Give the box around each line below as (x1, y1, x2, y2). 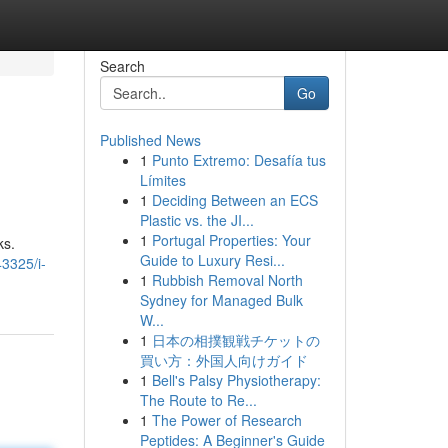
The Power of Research (151, 410, 302, 430)
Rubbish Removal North (151, 270, 303, 290)
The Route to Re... (139, 390, 257, 410)
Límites (139, 170, 186, 190)
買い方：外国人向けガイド (139, 350, 308, 370)
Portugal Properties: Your (151, 230, 311, 250)
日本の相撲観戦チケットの (151, 330, 320, 350)
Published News (99, 130, 201, 150)
